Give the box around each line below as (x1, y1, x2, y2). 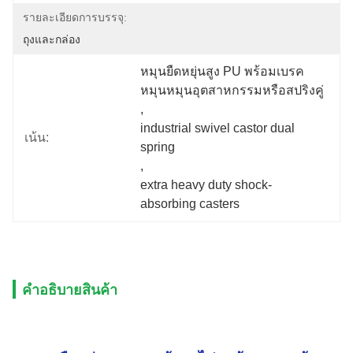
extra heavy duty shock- (140, 178, 273, 191)
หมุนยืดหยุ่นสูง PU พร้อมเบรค (140, 65, 305, 78)
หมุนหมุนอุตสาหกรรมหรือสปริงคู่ (140, 84, 325, 97)
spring (140, 140, 176, 154)
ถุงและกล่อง (23, 33, 80, 46)
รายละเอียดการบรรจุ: (23, 11, 127, 24)
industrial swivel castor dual (140, 121, 295, 135)
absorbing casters (140, 197, 240, 210)
